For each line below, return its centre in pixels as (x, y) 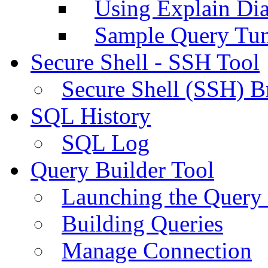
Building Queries (142, 223)
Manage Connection (157, 250)
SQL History (91, 115)
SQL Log (106, 142)
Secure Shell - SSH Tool (145, 62)
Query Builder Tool (122, 169)
